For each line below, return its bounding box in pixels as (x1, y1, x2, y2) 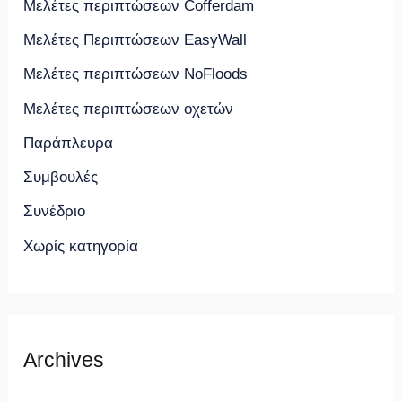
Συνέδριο (23, 203, 86, 221)
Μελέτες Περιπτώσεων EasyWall (23, 31, 248, 49)
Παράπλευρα (23, 134, 114, 152)
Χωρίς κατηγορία (23, 237, 139, 255)
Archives (23, 349, 105, 372)
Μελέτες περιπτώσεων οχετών (23, 100, 234, 118)
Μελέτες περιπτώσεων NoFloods (23, 66, 249, 83)
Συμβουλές (23, 169, 99, 187)
